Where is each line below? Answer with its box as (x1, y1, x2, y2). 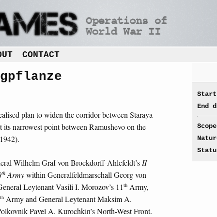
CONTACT (22, 50, 60, 60)
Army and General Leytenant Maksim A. (4, 193, 132, 204)
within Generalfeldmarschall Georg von (24, 169, 146, 180)
